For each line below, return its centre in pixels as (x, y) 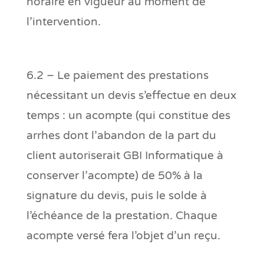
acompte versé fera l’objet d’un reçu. (123, 235)
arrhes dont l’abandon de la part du (121, 135)
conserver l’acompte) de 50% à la (114, 175)
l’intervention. (63, 22)
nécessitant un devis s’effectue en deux (131, 95)
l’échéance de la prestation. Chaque (122, 215)
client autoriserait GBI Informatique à (125, 155)
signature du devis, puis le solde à (116, 195)
